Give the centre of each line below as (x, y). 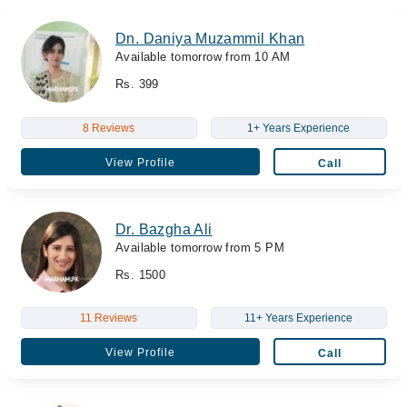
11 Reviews (109, 318)
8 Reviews (109, 128)
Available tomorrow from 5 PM (200, 247)
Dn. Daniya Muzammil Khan (210, 39)
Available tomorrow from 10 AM (203, 57)
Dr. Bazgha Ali (164, 229)
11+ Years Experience (298, 318)
